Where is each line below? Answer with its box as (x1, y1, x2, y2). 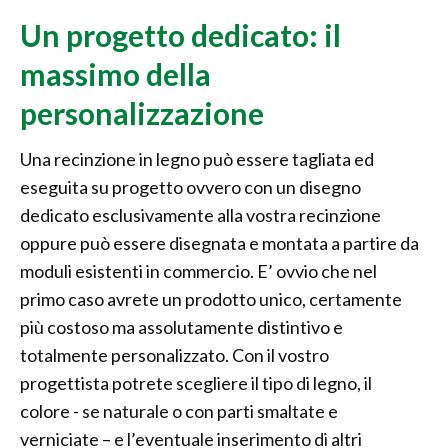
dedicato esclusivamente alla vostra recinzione (20, 204, 381, 227)
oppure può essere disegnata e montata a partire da (20, 232, 419, 255)
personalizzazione (20, 95, 264, 132)
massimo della (20, 56, 211, 93)
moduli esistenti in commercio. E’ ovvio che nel (20, 260, 377, 283)
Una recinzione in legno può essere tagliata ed (20, 148, 374, 171)
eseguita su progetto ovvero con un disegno (20, 176, 361, 199)
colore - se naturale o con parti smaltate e (20, 400, 338, 423)
